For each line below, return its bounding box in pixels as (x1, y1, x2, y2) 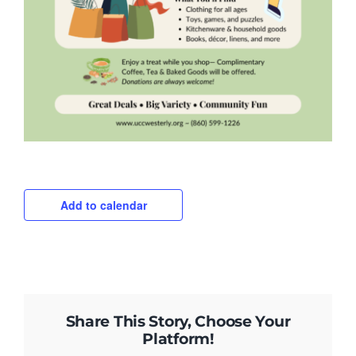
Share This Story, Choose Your (65, 311, 291, 331)
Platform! (142, 329, 214, 348)
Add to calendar (60, 196, 147, 213)
